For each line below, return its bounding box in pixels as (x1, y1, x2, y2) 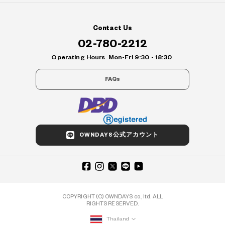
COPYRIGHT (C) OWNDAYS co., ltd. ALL (62, 194, 163, 200)
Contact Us (92, 25, 133, 32)
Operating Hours (51, 54, 107, 61)
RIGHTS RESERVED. (86, 201, 139, 207)
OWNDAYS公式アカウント (79, 132, 159, 138)
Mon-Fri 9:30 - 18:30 (108, 54, 172, 61)
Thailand (106, 216, 129, 222)
